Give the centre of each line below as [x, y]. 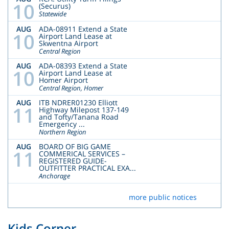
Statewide [53, 14]
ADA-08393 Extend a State [83, 65]
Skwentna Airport [68, 43]
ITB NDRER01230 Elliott [78, 102]
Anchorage [54, 176]
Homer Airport [63, 80]
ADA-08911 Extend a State [83, 29]
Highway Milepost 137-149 [84, 109]
